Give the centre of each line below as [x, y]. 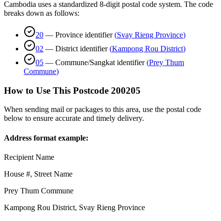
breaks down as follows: [42, 13]
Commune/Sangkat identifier [100, 62]
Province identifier [84, 35]
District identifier [81, 48]
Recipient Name [29, 157]
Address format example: [46, 138]
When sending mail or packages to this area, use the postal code [103, 110]
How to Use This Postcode [56, 90]
